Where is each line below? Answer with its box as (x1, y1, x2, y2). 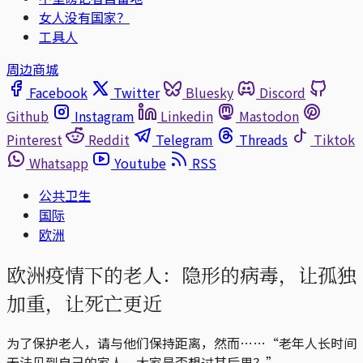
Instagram (75, 106, 135, 126)
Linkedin (160, 106, 213, 126)
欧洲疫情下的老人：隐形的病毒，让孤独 (6, 259, 357, 288)
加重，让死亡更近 (6, 288, 162, 317)
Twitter (113, 83, 160, 102)
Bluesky (186, 83, 233, 102)
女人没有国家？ (39, 7, 130, 27)
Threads (239, 130, 288, 149)
